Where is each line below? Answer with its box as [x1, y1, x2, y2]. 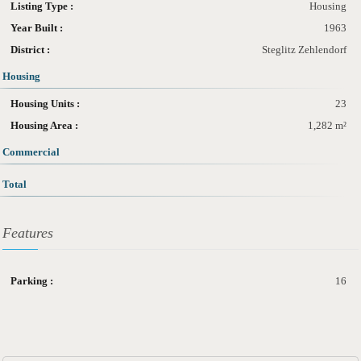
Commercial [2, 145, 60, 158]
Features [2, 224, 53, 241]
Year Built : [10, 21, 63, 34]
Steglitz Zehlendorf [262, 43, 346, 56]
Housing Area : [10, 118, 78, 131]
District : [10, 43, 50, 56]
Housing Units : [10, 97, 80, 110]
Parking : [10, 274, 53, 287]
